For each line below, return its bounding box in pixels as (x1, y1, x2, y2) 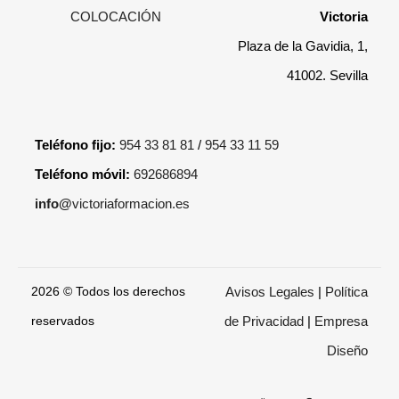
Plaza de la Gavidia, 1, (234, 37, 368, 53)
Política (325, 283, 368, 299)
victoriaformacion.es (72, 195, 190, 211)
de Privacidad (224, 313, 307, 329)
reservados (31, 313, 94, 328)
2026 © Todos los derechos (31, 283, 185, 298)
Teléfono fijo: (35, 136, 116, 152)
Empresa (314, 313, 368, 329)
